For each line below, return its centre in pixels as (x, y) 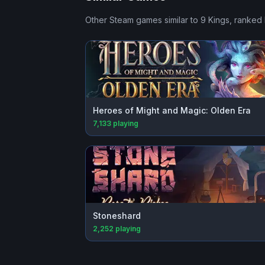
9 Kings (215, 20)
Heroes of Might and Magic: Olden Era (172, 111)
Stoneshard (117, 216)
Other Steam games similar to (143, 20)
